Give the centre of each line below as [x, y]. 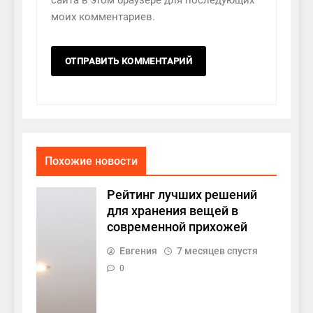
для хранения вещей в [173, 211]
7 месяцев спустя [217, 251]
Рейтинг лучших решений [182, 195]
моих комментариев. [103, 17]
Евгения [138, 251]
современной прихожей [177, 227]
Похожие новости [91, 161]
